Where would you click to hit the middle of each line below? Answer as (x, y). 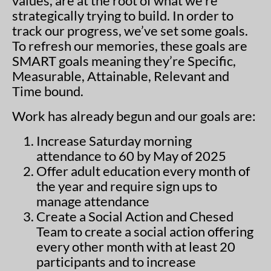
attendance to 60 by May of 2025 (131, 156)
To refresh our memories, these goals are (130, 46)
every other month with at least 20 (136, 247)
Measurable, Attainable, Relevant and (121, 76)
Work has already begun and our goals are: (134, 116)
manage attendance (93, 201)
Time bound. (48, 91)
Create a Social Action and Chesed (135, 217)
